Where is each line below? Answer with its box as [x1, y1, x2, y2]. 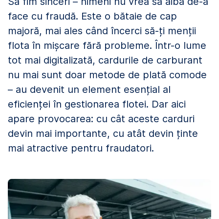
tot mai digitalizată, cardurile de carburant [8, 54, 202, 66]
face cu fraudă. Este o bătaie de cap [8, 10, 177, 22]
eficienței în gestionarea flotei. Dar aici [8, 98, 186, 110]
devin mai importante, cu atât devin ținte [8, 127, 198, 139]
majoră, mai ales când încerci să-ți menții [8, 24, 196, 37]
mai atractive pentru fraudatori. [8, 142, 154, 154]
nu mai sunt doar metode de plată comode [8, 68, 207, 81]
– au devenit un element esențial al [8, 83, 171, 95]
